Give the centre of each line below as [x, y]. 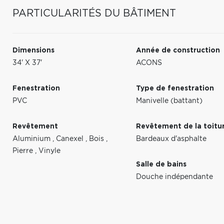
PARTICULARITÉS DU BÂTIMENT [94, 13]
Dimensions [33, 50]
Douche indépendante [175, 177]
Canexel [71, 139]
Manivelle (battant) [169, 101]
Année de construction [178, 50]
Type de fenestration [175, 88]
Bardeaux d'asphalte [171, 139]
